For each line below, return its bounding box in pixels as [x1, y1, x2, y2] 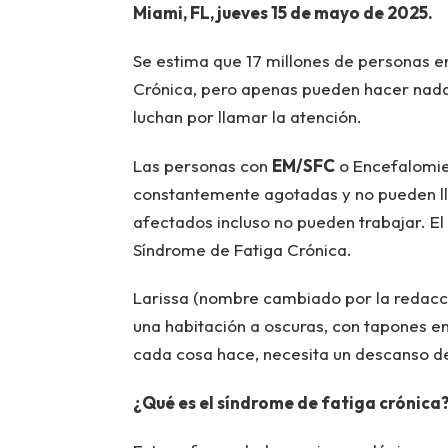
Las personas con [132, 154, 272, 176]
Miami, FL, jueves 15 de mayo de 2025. [132, 2, 433, 23]
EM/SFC [271, 154, 335, 176]
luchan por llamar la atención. [132, 106, 362, 128]
